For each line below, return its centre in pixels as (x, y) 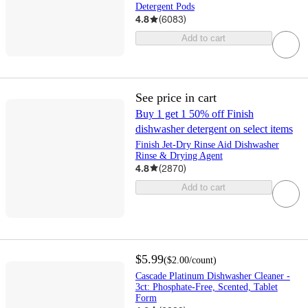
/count (201, 260)
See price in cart (176, 97)
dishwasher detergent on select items (214, 129)
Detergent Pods (165, 7)
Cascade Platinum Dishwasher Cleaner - (212, 276)
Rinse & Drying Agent (179, 155)
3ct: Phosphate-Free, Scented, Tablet (206, 287)
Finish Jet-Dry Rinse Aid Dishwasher (207, 144)
